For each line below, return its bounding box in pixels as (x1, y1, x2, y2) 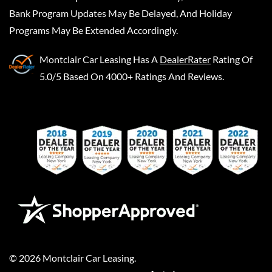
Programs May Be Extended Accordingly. (9, 24, 178, 36)
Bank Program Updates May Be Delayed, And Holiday (9, 7, 232, 19)
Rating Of (212, 53, 253, 65)
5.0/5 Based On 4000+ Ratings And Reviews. (39, 70, 224, 82)
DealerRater (160, 53, 211, 65)
